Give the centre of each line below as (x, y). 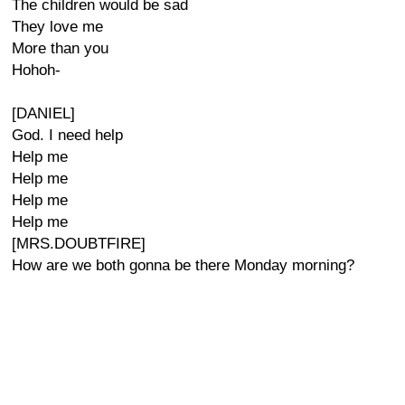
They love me (57, 27)
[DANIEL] (43, 113)
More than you (60, 48)
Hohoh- (36, 70)
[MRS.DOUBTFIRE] (79, 244)
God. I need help (67, 135)
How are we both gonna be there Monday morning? (183, 265)
